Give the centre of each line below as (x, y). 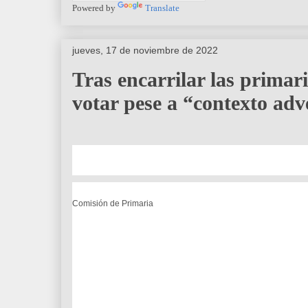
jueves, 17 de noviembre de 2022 (145, 50)
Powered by (95, 8)
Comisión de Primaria (113, 203)
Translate (162, 8)
